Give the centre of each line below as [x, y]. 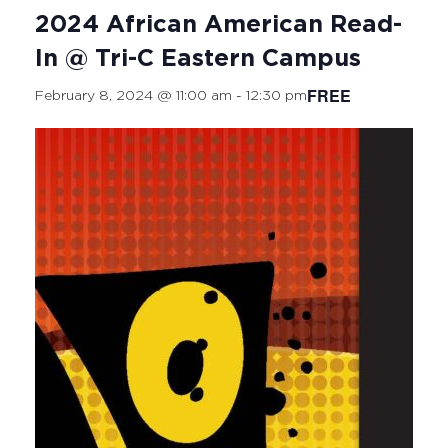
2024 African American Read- [218, 25]
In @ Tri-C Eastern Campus [198, 59]
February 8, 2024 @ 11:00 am [133, 95]
